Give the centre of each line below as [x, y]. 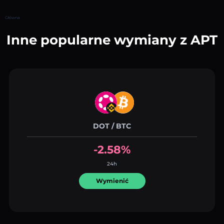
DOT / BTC [112, 126]
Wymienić [112, 180]
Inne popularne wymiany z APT [112, 40]
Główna [12, 17]
